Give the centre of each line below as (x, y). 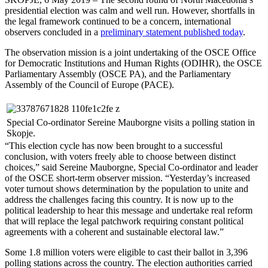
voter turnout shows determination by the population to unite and (127, 188)
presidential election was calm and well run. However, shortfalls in (130, 10)
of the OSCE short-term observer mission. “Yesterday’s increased (127, 178)
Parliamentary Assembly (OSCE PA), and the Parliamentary (118, 74)
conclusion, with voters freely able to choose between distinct (120, 156)
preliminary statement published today (172, 32)
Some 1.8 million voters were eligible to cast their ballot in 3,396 (126, 252)
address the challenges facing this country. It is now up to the (119, 199)
